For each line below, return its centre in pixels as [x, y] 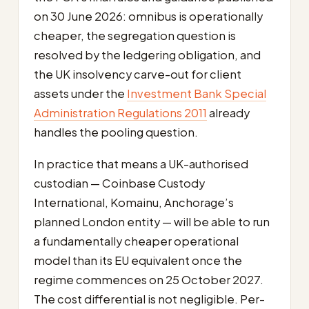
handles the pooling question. [116, 132]
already [228, 112]
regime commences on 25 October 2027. [149, 279]
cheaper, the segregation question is [135, 35]
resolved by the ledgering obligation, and [147, 54]
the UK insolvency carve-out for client [138, 74]
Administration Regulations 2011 [120, 112]
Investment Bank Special [197, 93]
